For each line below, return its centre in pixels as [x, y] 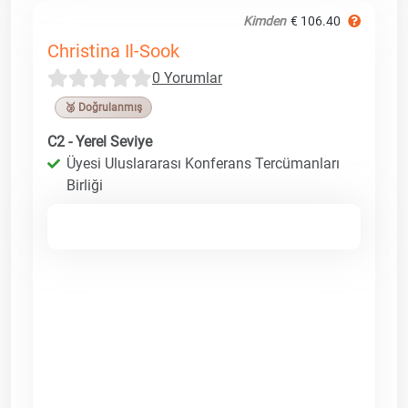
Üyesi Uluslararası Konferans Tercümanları [203, 163]
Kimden [265, 20]
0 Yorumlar [187, 77]
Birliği [85, 185]
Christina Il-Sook [113, 51]
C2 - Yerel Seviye [100, 141]
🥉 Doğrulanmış [103, 107]
